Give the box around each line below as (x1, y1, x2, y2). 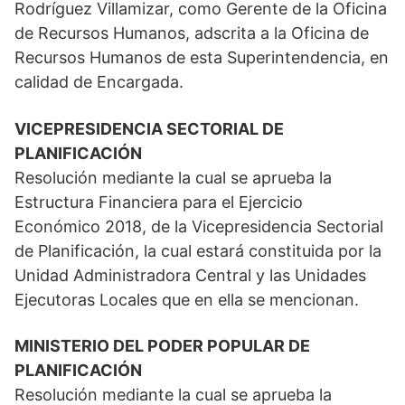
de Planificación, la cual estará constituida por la (14, 241, 381, 261)
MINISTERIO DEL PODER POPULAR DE (14, 336, 310, 356)
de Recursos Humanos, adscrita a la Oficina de (14, 24, 369, 43)
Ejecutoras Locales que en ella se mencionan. (14, 290, 359, 310)
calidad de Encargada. (14, 72, 184, 92)
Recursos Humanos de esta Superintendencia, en (14, 48, 389, 68)
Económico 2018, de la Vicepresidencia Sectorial (14, 217, 383, 237)
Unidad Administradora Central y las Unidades (14, 266, 366, 286)
